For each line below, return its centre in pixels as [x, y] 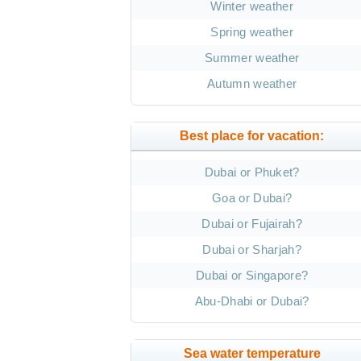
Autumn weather [252, 83]
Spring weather [252, 32]
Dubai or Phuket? [252, 172]
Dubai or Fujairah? [252, 224]
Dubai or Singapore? [252, 275]
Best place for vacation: [252, 136]
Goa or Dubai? [252, 198]
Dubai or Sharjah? [252, 249]
